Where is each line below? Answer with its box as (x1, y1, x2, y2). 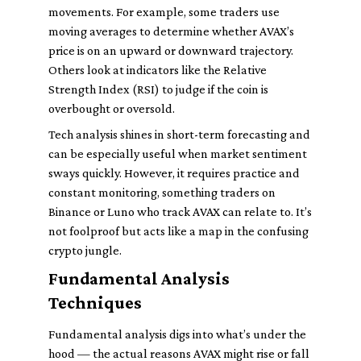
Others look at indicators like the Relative (48, 63, 267, 77)
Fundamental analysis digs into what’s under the (48, 327, 306, 341)
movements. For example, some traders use (48, 5, 280, 19)
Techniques (48, 293, 142, 313)
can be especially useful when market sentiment (48, 147, 307, 160)
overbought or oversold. (48, 102, 175, 115)
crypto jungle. (48, 243, 122, 257)
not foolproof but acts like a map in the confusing (48, 224, 309, 238)
